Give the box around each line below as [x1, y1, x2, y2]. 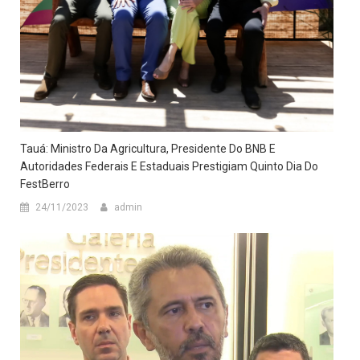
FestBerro [20, 177, 70, 190]
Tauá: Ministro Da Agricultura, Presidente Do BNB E [20, 141, 276, 155]
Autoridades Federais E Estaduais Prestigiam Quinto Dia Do [20, 159, 318, 173]
